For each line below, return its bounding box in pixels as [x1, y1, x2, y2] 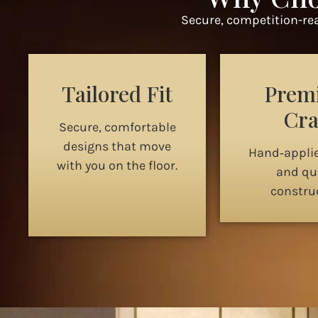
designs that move [63, 138, 171, 155]
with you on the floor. [57, 158, 177, 174]
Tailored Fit [62, 79, 172, 109]
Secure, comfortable [58, 119, 176, 136]
